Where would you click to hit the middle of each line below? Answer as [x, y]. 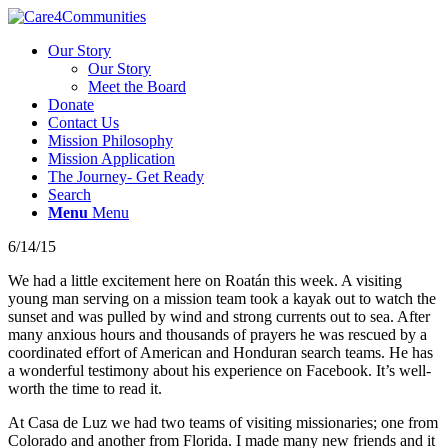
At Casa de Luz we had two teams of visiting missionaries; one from [223, 422]
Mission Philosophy [110, 140]
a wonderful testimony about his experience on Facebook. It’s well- [219, 370]
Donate [71, 104]
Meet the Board [137, 86]
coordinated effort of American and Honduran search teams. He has [220, 352]
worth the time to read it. [85, 388]
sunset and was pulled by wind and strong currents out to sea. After [219, 316]
